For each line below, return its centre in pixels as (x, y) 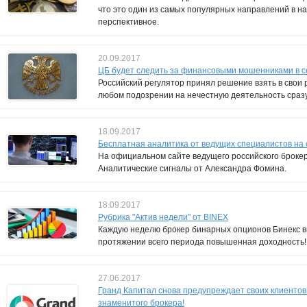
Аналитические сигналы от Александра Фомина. (192, 168)
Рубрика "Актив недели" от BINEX (163, 217)
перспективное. (128, 22)
